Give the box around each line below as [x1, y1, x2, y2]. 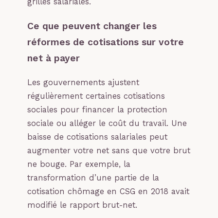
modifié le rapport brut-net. [27, 200, 137, 210]
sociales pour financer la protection [27, 105, 167, 114]
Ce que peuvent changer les [27, 20, 157, 32]
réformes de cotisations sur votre [27, 36, 184, 48]
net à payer [27, 52, 80, 64]
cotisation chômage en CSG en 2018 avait [27, 186, 189, 196]
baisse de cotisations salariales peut [27, 132, 167, 142]
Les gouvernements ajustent [27, 77, 139, 87]
